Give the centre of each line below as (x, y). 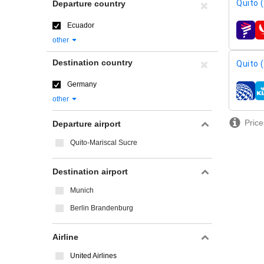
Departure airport (87, 124)
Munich (82, 190)
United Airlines (93, 256)
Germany (82, 84)
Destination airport (90, 171)
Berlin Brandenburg (102, 208)
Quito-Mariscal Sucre (104, 143)
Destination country (93, 62)
